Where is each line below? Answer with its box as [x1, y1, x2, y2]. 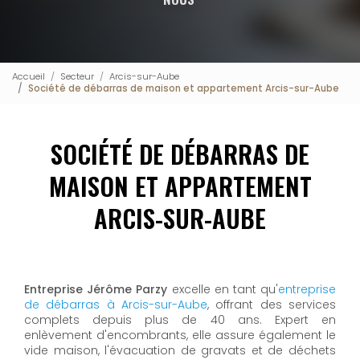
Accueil [12, 70, 45, 84]
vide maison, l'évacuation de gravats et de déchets [24, 342, 336, 358]
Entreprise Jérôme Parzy [24, 280, 168, 297]
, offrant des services [207, 296, 336, 313]
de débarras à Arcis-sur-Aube [24, 296, 207, 313]
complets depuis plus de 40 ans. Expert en [24, 311, 336, 328]
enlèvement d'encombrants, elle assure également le [24, 326, 336, 343]
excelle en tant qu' [167, 280, 279, 297]
